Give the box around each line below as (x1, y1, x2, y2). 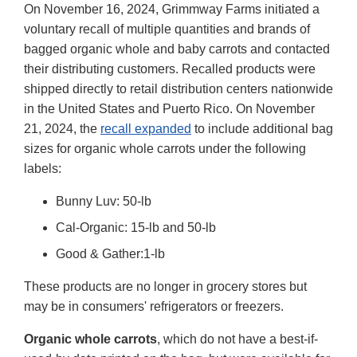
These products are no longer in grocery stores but (24, 279, 307, 293)
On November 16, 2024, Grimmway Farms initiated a (24, 2, 320, 16)
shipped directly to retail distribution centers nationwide (24, 81, 333, 96)
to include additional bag (191, 121, 333, 135)
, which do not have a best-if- (157, 331, 318, 346)
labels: (24, 161, 61, 175)
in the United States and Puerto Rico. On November (24, 101, 315, 116)
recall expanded (100, 121, 191, 135)
